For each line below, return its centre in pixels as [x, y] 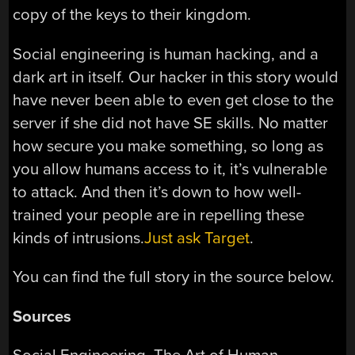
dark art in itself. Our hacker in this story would [176, 77]
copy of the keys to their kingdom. [132, 15]
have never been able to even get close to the [174, 100]
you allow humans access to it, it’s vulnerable [170, 169]
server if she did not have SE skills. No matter [171, 123]
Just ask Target [197, 238]
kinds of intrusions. [79, 238]
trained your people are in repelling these [159, 215]
